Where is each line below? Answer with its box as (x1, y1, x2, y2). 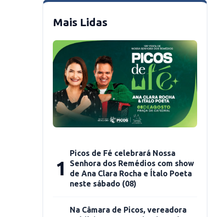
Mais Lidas (53, 16, 108, 28)
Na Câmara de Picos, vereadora (70, 205, 186, 214)
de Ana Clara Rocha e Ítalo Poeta (70, 169, 192, 178)
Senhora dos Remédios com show (70, 159, 194, 168)
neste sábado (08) (70, 179, 137, 188)
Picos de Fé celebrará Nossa (70, 149, 175, 157)
